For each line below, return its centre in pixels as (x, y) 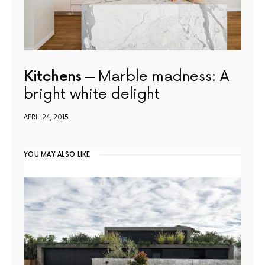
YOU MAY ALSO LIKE (57, 155)
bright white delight (92, 95)
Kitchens (53, 77)
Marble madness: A (163, 77)
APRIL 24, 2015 (46, 118)
